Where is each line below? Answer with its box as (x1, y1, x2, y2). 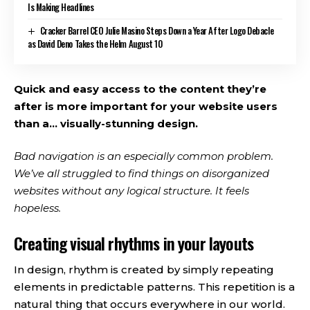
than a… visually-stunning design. (14, 116, 198, 130)
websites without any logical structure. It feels (14, 184, 249, 198)
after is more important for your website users (14, 99, 277, 113)
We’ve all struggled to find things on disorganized (14, 167, 269, 181)
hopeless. (14, 201, 61, 215)
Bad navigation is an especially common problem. (14, 149, 273, 163)
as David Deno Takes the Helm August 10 (28, 37, 163, 51)
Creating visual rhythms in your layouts (14, 230, 253, 255)
